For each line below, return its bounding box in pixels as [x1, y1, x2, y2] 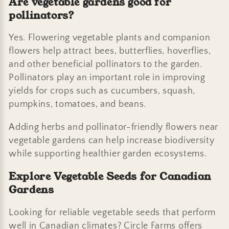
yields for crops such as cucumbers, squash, [9, 85, 195, 97]
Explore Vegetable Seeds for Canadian [9, 169, 212, 184]
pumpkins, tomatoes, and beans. [9, 99, 146, 110]
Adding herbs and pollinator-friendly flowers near [9, 121, 219, 132]
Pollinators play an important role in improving [9, 72, 205, 83]
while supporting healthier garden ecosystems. [9, 148, 207, 159]
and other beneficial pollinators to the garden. [9, 59, 202, 70]
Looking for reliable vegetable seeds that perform [9, 207, 216, 218]
